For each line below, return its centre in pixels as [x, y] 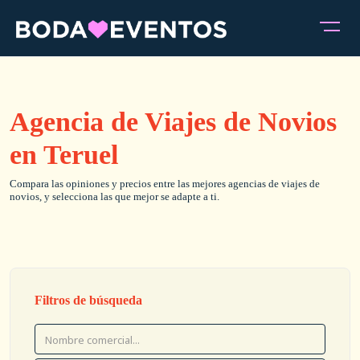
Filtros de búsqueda [88, 300]
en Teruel [64, 155]
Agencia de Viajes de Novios [173, 122]
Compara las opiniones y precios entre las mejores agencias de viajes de [165, 184]
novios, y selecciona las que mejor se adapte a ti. [115, 196]
